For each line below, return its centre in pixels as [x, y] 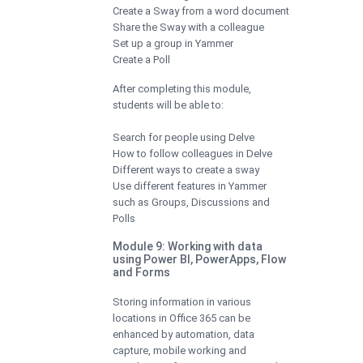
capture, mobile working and [179, 350]
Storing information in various [182, 301]
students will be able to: [168, 105]
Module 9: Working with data [188, 246]
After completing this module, [182, 88]
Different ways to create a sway [186, 169]
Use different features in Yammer [190, 186]
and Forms [141, 272]
